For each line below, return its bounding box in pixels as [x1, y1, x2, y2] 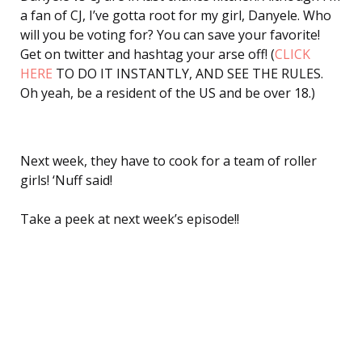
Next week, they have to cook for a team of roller [20, 152, 317, 170]
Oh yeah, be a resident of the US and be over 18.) [20, 83, 315, 102]
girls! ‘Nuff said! [20, 171, 112, 190]
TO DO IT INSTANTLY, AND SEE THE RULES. [53, 64, 323, 82]
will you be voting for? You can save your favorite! [20, 25, 320, 44]
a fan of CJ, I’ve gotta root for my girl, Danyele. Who [20, 6, 331, 24]
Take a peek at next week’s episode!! [20, 210, 239, 229]
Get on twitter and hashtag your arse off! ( [20, 44, 275, 63]
